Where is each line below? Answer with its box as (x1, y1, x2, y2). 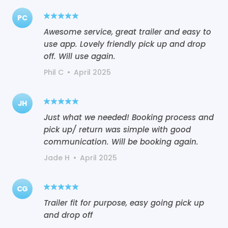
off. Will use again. (44, 50, 116, 62)
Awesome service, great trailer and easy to (44, 26, 211, 37)
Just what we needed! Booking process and (44, 111, 214, 123)
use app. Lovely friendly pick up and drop (44, 38, 206, 49)
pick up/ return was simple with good (44, 124, 191, 135)
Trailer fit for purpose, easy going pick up (44, 197, 204, 208)
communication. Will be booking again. (44, 136, 198, 147)
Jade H (44, 152, 70, 163)
